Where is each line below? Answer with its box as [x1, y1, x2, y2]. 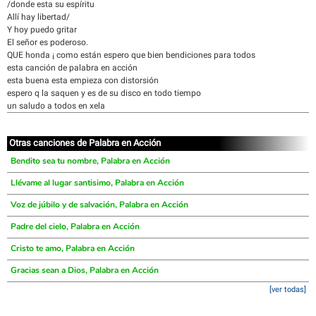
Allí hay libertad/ [7, 12, 70, 22]
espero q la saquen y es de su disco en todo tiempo [7, 88, 201, 98]
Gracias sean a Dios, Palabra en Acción [11, 265, 159, 276]
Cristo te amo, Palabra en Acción [11, 243, 135, 254]
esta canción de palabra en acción [7, 63, 138, 73]
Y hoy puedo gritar [7, 25, 77, 35]
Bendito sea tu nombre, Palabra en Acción [11, 155, 170, 166]
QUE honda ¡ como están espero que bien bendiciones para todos [7, 50, 255, 60]
